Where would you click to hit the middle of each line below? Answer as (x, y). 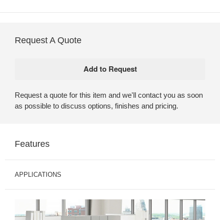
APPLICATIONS (38, 174)
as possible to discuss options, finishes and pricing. (96, 106)
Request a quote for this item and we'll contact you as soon (109, 95)
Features (32, 144)
